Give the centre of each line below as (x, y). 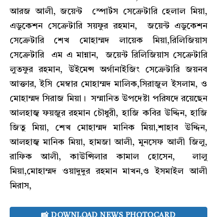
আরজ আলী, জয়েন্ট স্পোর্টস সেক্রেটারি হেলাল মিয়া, (108, 12)
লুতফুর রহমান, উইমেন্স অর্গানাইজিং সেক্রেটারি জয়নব (108, 70)
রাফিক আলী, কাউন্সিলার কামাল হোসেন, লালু (108, 157)
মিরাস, (21, 186)
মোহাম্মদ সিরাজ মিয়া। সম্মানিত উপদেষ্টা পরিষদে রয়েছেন (108, 99)
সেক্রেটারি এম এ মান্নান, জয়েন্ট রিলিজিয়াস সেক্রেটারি (108, 55)
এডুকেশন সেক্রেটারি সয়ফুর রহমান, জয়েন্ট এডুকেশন (108, 26)
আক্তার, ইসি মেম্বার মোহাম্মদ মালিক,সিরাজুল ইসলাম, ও (108, 85)
